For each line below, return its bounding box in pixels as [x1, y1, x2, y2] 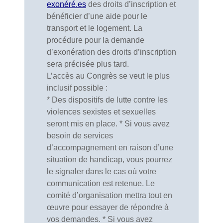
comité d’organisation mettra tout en [47, 191, 172, 200]
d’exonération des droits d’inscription [47, 48, 176, 56]
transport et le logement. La [47, 24, 142, 32]
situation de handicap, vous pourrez [47, 155, 172, 164]
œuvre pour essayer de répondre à [47, 203, 169, 212]
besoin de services [47, 131, 113, 140]
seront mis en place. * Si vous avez [47, 119, 170, 128]
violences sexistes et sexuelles [47, 108, 156, 116]
